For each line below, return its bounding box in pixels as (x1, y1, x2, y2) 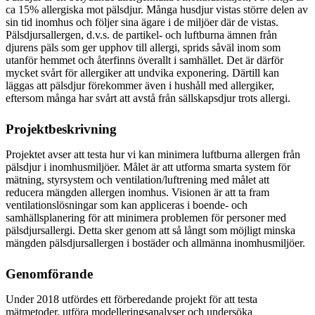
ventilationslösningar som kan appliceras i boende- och (6, 198, 247, 211)
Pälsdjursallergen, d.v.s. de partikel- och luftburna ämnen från (6, 28, 277, 41)
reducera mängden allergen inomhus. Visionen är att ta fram (6, 186, 269, 198)
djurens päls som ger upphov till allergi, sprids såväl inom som (6, 41, 281, 53)
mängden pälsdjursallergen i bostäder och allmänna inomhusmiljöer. (6, 236, 305, 249)
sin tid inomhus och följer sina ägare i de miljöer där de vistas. (6, 15, 278, 28)
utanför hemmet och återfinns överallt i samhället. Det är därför (6, 53, 283, 66)
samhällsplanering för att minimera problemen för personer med (6, 211, 286, 224)
